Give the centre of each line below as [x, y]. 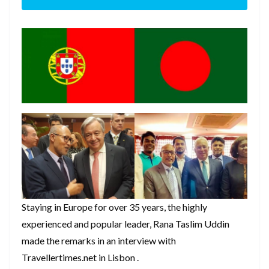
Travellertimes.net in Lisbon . [80, 257]
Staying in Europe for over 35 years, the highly [114, 207]
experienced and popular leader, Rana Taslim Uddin [125, 223]
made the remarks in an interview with [99, 240]
